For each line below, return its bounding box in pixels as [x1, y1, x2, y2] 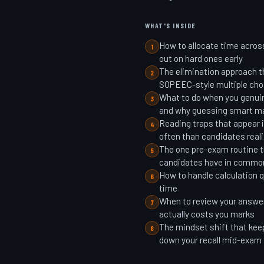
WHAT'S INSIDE [145, 21, 196, 29]
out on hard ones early [159, 52, 243, 64]
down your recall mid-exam [159, 234, 262, 245]
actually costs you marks [159, 208, 255, 219]
